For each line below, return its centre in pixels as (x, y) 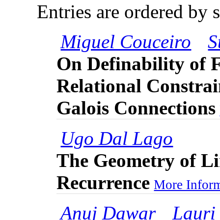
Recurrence (103, 182)
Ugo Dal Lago (117, 138)
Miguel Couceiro (126, 41)
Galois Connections (136, 108)
